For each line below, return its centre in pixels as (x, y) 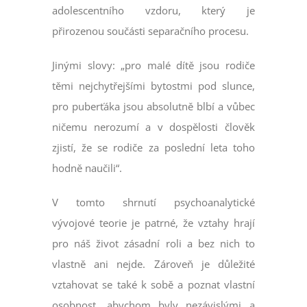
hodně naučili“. (87, 168)
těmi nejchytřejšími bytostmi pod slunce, (153, 86)
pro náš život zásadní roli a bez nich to (153, 244)
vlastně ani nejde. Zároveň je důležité (153, 264)
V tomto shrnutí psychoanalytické (153, 202)
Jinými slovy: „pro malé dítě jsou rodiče (153, 65)
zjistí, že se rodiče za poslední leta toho (153, 148)
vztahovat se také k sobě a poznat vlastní (153, 285)
